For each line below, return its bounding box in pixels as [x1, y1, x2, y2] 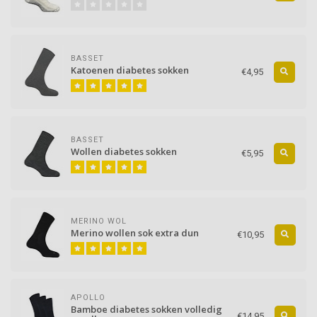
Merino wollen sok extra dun [71, 226, 199, 240]
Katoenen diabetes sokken [71, 64, 189, 77]
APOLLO [71, 293, 105, 303]
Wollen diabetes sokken [71, 145, 177, 158]
